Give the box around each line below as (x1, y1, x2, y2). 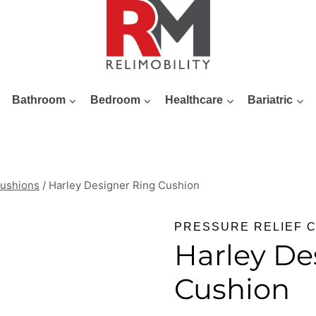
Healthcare (165, 94, 224, 107)
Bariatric (248, 94, 293, 107)
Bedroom (90, 94, 140, 107)
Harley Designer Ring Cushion (49, 178, 200, 192)
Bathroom (11, 94, 66, 107)
